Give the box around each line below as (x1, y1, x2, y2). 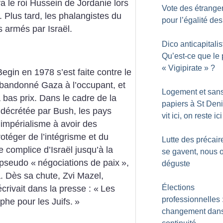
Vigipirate (168, 64, 202, 72)
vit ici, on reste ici (162, 111, 222, 120)
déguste (162, 159, 190, 168)
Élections (162, 183, 195, 192)
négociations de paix (38, 158, 119, 168)
